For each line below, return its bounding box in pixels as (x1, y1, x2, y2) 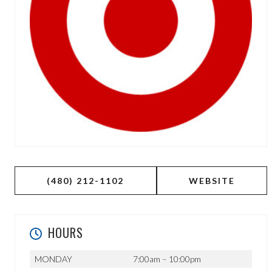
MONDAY (35, 254, 72, 264)
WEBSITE (188, 175, 235, 186)
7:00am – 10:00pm (133, 254, 201, 264)
